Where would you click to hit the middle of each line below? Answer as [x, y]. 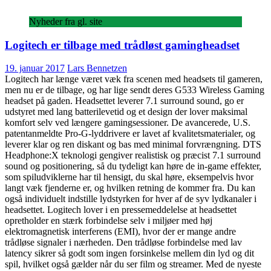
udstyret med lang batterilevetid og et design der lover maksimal [126, 112]
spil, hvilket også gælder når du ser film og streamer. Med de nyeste [133, 264]
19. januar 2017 [35, 68]
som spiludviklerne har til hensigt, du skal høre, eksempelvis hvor [129, 177]
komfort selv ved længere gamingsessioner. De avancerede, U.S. [128, 123]
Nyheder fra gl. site [66, 21]
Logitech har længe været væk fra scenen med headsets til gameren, [134, 79]
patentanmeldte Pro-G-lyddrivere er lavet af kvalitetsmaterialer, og [130, 134]
